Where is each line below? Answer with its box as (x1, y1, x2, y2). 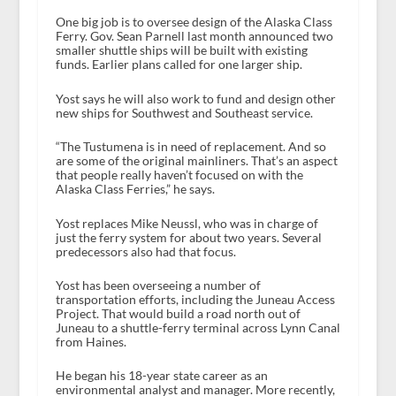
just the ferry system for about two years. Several (55, 229, 322, 245)
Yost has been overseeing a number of (55, 278, 261, 293)
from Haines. (55, 334, 126, 350)
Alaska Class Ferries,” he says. (55, 181, 215, 197)
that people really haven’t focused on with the (55, 167, 303, 183)
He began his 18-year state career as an (55, 368, 268, 384)
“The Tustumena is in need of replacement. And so (55, 139, 326, 155)
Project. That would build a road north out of (55, 306, 301, 322)
